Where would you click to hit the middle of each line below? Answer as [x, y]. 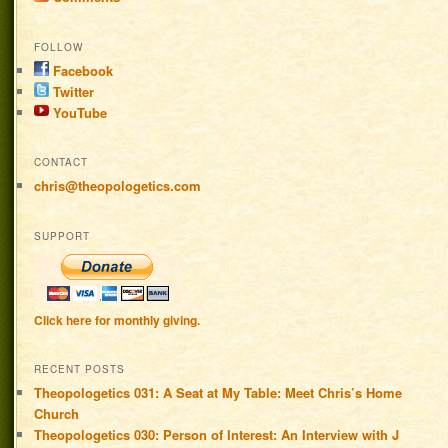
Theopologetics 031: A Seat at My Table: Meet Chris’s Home [218, 392]
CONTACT [61, 162]
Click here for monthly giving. [117, 319]
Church [57, 413]
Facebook [81, 70]
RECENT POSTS [80, 368]
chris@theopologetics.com [118, 186]
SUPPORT [62, 235]
